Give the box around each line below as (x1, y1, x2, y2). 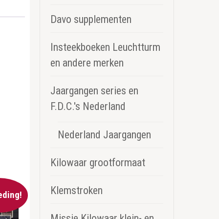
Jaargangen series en (50, 84, 138, 97)
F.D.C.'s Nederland (50, 100, 126, 112)
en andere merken (50, 56, 124, 69)
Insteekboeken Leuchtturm (50, 41, 160, 53)
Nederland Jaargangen (58, 128, 151, 141)
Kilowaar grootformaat (50, 156, 145, 169)
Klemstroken (50, 184, 103, 197)
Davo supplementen (50, 13, 131, 25)
